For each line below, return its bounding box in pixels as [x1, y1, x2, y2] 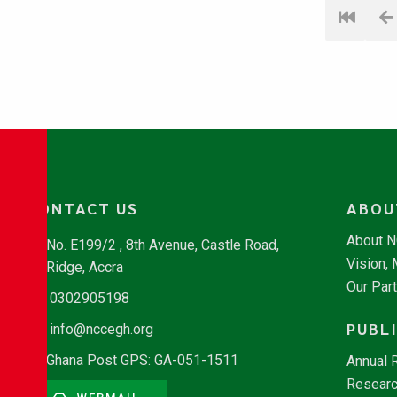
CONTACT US [27, 198, 138, 218]
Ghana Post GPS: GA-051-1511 [46, 352, 238, 369]
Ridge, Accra [46, 259, 123, 276]
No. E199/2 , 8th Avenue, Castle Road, [46, 237, 279, 253]
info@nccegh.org [50, 321, 153, 338]
